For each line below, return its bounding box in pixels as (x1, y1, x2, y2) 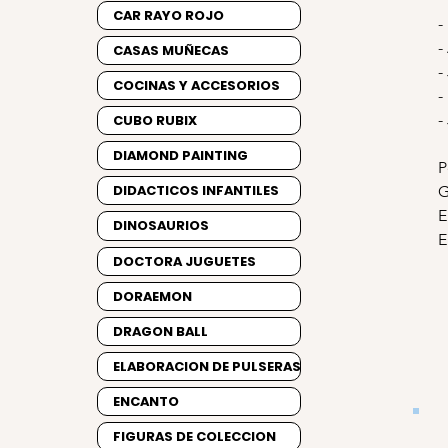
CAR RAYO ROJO (113, 6, 224, 26)
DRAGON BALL (113, 321, 208, 341)
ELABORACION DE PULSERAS (113, 356, 301, 376)
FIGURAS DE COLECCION (113, 426, 276, 446)
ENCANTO (113, 391, 179, 411)
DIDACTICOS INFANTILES (113, 181, 279, 201)
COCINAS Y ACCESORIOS (113, 76, 280, 96)
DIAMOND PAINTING (113, 146, 248, 166)
